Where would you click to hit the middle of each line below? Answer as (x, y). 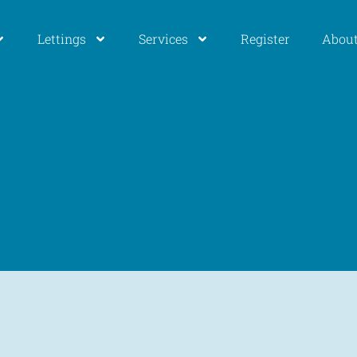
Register (265, 39)
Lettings (61, 39)
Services (163, 39)
